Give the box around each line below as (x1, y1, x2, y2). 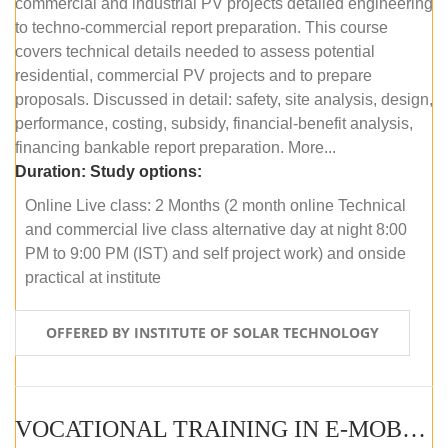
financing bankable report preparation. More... (15, 138, 336, 156)
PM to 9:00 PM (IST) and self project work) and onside (25, 244, 406, 262)
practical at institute (25, 268, 161, 286)
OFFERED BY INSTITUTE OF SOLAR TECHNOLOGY (46, 322, 379, 342)
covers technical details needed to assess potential (15, 42, 375, 60)
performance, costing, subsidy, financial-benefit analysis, (15, 114, 413, 132)
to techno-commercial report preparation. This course (15, 18, 388, 36)
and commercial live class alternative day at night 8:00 (25, 220, 407, 238)
